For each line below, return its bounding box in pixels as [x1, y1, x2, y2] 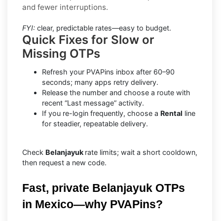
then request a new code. [22, 158, 107, 167]
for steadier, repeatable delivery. [42, 119, 148, 128]
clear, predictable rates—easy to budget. [35, 23, 171, 32]
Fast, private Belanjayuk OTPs [22, 181, 185, 194]
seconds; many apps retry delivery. [42, 77, 158, 86]
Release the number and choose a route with [42, 88, 190, 97]
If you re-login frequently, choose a [42, 109, 160, 117]
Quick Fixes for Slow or [22, 32, 154, 47]
